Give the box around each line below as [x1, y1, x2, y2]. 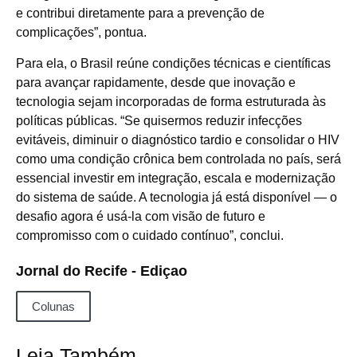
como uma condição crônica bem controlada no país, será [16, 151, 341, 166]
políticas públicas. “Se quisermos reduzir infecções [16, 113, 302, 127]
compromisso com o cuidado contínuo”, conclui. [16, 228, 284, 242]
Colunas [32, 299, 75, 313]
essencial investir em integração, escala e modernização [16, 171, 335, 185]
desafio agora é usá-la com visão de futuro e [16, 209, 265, 223]
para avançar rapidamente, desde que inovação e [16, 75, 296, 89]
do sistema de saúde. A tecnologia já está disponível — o [16, 190, 337, 204]
